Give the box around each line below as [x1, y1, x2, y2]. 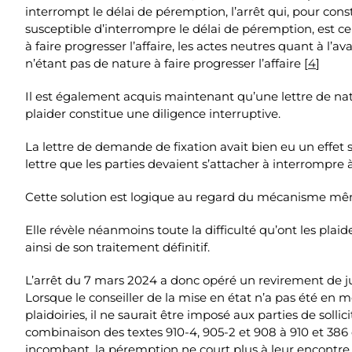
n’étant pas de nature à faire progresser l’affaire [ [25, 56, 308, 71]
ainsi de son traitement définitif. [25, 240, 210, 255]
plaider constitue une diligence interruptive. [25, 106, 280, 121]
